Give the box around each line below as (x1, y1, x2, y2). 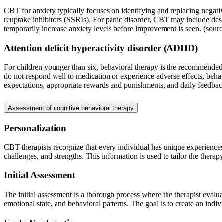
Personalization (4, 122, 66, 133)
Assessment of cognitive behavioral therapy (8, 104, 134, 111)
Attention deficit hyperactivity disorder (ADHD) (4, 43, 198, 54)
